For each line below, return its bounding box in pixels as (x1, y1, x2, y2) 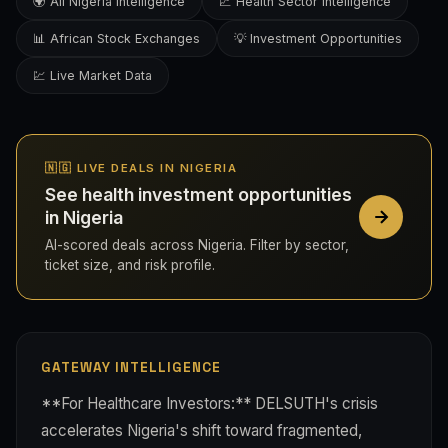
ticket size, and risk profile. (45, 256, 215, 273)
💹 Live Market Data (33, 68, 152, 83)
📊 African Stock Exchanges (33, 31, 200, 46)
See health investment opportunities (45, 184, 352, 206)
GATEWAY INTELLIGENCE (41, 358, 221, 376)
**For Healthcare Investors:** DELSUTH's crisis (41, 393, 378, 413)
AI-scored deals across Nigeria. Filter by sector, (45, 236, 349, 253)
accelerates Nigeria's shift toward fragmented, (41, 420, 362, 440)
